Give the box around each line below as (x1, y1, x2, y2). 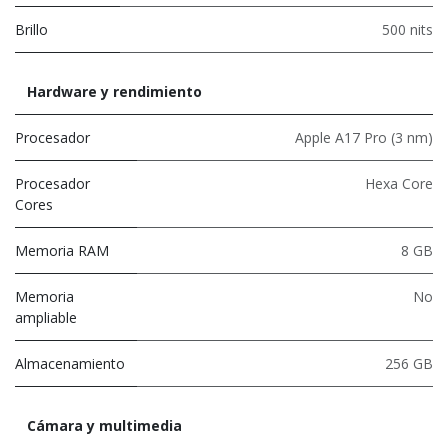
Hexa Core (365, 173, 433, 193)
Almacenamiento (15, 353, 125, 373)
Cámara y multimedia (27, 415, 182, 435)
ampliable (15, 307, 77, 327)
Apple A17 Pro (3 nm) (295, 127, 433, 147)
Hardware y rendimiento (27, 81, 202, 101)
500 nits (382, 19, 433, 39)
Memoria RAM (15, 240, 109, 260)
